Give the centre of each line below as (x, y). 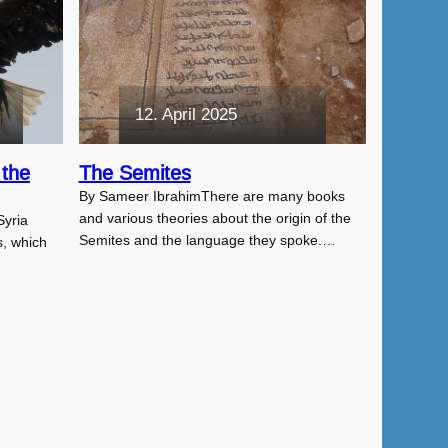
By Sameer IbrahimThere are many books (211, 196)
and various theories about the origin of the (214, 218)
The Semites (134, 173)
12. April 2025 (185, 115)
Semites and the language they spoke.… (207, 240)
